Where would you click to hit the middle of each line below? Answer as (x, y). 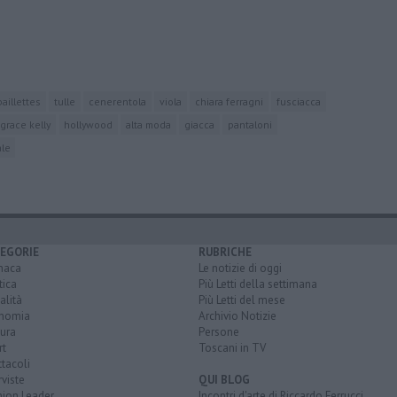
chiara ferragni (230, 101)
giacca (200, 124)
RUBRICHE (225, 252)
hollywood (89, 124)
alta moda (149, 124)
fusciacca (299, 101)
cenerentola (118, 101)
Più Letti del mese (242, 300)
